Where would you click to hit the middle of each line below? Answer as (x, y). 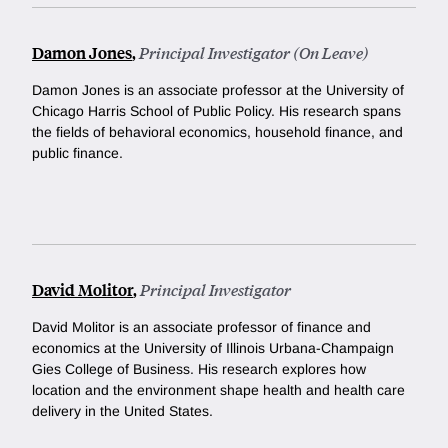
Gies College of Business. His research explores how (199, 368)
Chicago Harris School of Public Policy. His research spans (216, 110)
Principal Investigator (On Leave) (254, 52)
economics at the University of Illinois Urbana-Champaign (213, 347)
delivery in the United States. (122, 410)
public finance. (77, 152)
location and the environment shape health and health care (218, 389)
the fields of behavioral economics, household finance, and (217, 131)
